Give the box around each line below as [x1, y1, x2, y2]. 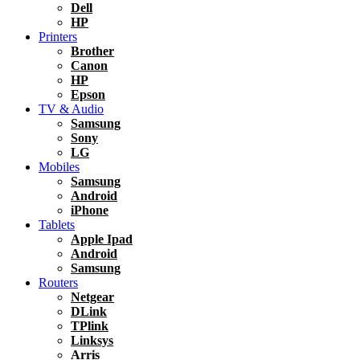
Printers [39, 30, 77, 43]
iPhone [71, 203, 108, 217]
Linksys [71, 333, 113, 347]
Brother [71, 44, 114, 58]
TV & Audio [39, 102, 104, 116]
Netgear [71, 290, 114, 304]
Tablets [39, 218, 75, 231]
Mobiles [39, 160, 80, 174]
